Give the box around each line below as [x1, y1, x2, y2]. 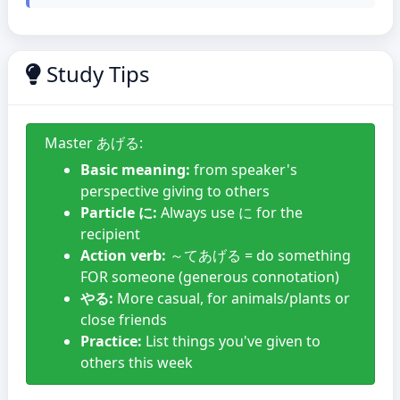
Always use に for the [156, 203, 303, 222]
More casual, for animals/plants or [112, 288, 350, 308]
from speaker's [189, 160, 297, 179]
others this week [79, 353, 193, 372]
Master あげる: [44, 133, 143, 153]
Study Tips [40, 59, 150, 88]
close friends [79, 310, 167, 329]
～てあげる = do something [165, 246, 351, 265]
